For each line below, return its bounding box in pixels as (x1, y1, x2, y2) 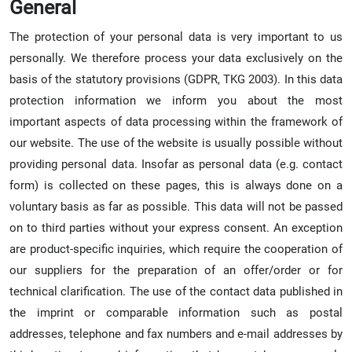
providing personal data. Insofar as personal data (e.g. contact (9, 156, 343, 171)
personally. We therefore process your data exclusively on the (9, 50, 343, 65)
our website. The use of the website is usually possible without (9, 135, 343, 150)
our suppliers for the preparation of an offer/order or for (9, 262, 343, 277)
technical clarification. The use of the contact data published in (9, 284, 343, 299)
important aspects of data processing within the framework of (9, 114, 343, 129)
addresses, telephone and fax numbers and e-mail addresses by (9, 326, 343, 341)
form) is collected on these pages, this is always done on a (9, 178, 343, 192)
